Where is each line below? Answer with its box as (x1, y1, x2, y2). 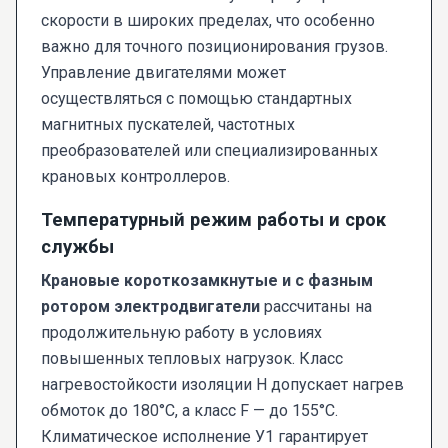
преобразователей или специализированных (41, 140, 378, 160)
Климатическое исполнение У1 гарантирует (41, 426, 368, 446)
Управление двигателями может (41, 62, 286, 82)
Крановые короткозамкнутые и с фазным (41, 270, 373, 290)
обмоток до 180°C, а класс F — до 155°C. (41, 400, 338, 420)
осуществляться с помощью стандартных (41, 88, 352, 108)
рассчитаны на (260, 296, 372, 316)
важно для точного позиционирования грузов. (41, 36, 388, 56)
